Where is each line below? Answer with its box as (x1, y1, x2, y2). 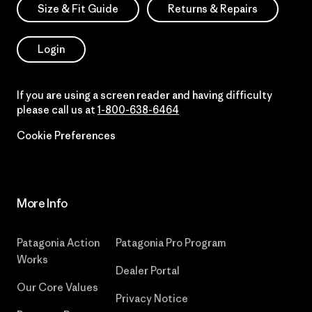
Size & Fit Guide (38, 1, 118, 15)
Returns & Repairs (168, 1, 258, 15)
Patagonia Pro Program (116, 235, 226, 249)
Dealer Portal (116, 263, 180, 277)
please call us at (17, 102, 97, 116)
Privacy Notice (116, 291, 189, 305)
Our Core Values (17, 280, 98, 294)
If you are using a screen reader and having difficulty (17, 88, 272, 102)
